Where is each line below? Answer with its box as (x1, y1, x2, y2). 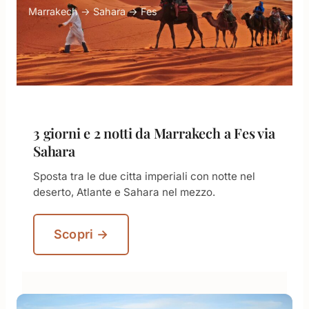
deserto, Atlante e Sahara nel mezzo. (33, 186, 215, 199)
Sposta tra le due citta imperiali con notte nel (33, 170, 255, 183)
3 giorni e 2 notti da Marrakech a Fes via (33, 123, 275, 142)
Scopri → (54, 227, 109, 241)
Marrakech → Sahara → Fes (28, 6, 157, 17)
